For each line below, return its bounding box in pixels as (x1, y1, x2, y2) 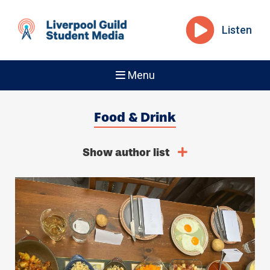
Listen (222, 24, 252, 36)
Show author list (83, 146, 172, 159)
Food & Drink (94, 109, 176, 125)
